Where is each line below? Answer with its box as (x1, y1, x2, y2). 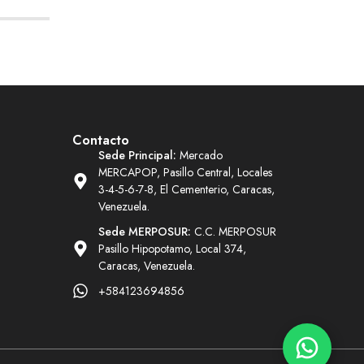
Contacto (71, 130, 129, 149)
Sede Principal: (97, 146, 176, 163)
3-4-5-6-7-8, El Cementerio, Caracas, (97, 180, 275, 197)
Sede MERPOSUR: (97, 223, 191, 240)
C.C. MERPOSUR (190, 223, 276, 240)
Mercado (175, 146, 223, 163)
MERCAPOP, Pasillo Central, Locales (97, 163, 272, 180)
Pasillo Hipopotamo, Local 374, (97, 240, 246, 257)
